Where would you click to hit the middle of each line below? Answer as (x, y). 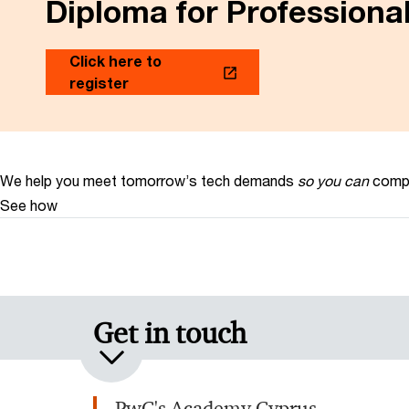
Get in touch (170, 333)
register (99, 83)
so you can (333, 180)
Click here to (115, 61)
